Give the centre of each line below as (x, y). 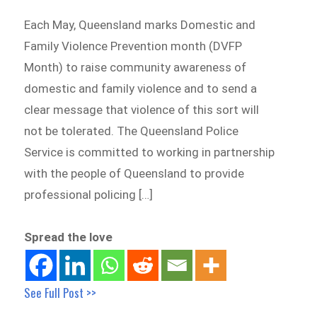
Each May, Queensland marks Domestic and (140, 25)
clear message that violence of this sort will (142, 110)
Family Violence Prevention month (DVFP (133, 46)
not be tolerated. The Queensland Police (132, 131)
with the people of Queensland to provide (134, 174)
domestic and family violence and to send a (141, 89)
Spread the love (69, 237)
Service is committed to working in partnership (150, 152)
